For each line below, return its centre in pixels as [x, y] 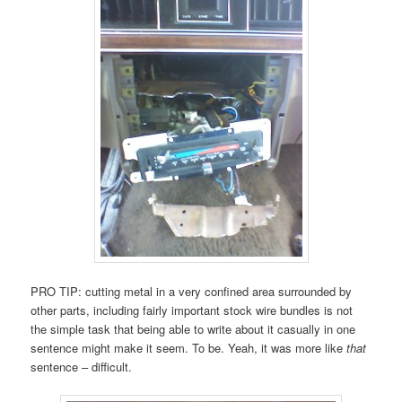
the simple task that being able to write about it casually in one [193, 328]
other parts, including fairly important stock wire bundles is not [192, 310]
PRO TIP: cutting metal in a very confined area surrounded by [192, 291]
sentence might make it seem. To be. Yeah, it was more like [189, 347]
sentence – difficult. [82, 366]
